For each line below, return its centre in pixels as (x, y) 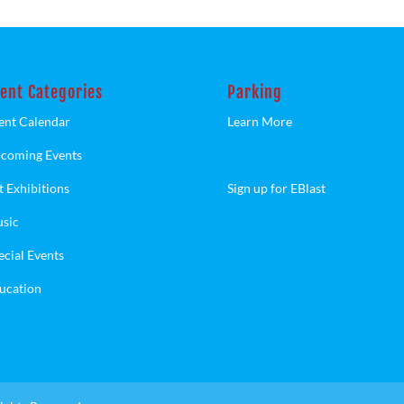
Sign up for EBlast (277, 188)
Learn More (260, 122)
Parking (255, 92)
